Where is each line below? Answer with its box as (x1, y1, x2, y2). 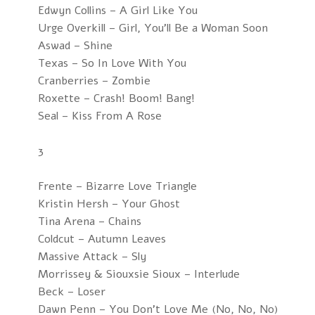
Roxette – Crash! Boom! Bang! (37, 91, 195, 106)
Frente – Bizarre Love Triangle (37, 179, 197, 194)
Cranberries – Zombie (37, 73, 150, 89)
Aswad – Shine (37, 38, 112, 53)
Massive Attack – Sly (37, 249, 146, 264)
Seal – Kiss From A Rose (37, 108, 162, 124)
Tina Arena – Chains (37, 214, 141, 229)
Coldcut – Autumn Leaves (37, 231, 166, 247)
